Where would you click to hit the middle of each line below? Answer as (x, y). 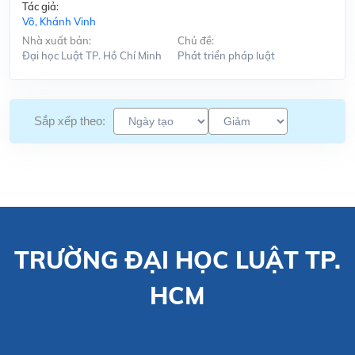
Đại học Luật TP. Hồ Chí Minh (92, 55)
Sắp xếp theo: (70, 121)
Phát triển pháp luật (226, 55)
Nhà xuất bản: (57, 40)
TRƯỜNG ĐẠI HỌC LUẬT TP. (177, 260)
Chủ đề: (196, 40)
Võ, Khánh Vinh (59, 21)
